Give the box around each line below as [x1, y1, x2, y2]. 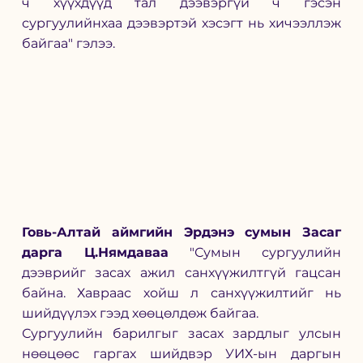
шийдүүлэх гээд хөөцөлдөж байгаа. [21, 305, 262, 321]
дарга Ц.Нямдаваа [21, 244, 169, 260]
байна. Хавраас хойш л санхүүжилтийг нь [21, 284, 342, 301]
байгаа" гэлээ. [21, 36, 118, 52]
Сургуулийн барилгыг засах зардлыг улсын [21, 325, 342, 341]
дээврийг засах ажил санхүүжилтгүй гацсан [21, 264, 342, 280]
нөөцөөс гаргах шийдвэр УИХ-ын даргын [21, 345, 342, 361]
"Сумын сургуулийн [168, 244, 342, 260]
